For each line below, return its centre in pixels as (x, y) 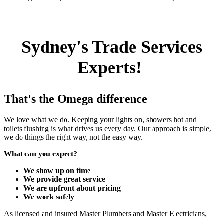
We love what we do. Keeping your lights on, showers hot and (100, 119)
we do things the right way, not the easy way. (73, 137)
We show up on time (57, 170)
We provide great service (64, 179)
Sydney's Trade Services (109, 47)
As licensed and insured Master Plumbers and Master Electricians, (105, 213)
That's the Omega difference (76, 99)
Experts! (109, 68)
